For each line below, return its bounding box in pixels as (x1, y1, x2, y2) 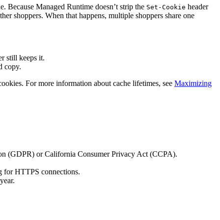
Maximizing (174, 79, 212, 87)
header (186, 2, 208, 11)
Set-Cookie (146, 3, 186, 11)
